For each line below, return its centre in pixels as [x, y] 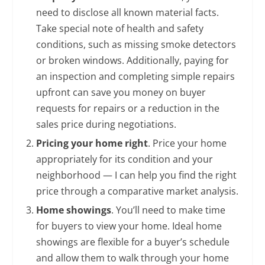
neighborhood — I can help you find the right [136, 175]
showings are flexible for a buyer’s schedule [132, 242]
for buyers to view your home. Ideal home [129, 226]
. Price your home [187, 143]
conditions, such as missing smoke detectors [136, 44]
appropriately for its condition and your [124, 159]
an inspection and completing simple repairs [135, 76]
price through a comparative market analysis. [137, 191]
